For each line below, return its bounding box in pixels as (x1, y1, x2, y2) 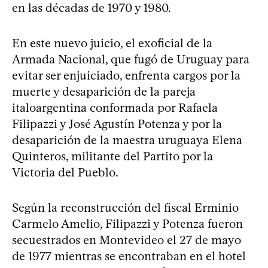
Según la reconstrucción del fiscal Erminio (12, 200, 239, 215)
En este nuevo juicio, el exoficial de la (12, 35, 212, 50)
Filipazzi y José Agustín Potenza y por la (12, 116, 222, 131)
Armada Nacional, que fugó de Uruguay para (12, 51, 249, 66)
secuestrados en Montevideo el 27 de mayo (12, 232, 241, 247)
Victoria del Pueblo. (12, 165, 118, 179)
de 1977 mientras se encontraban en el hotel (12, 248, 246, 263)
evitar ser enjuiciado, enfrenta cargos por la (12, 68, 240, 83)
